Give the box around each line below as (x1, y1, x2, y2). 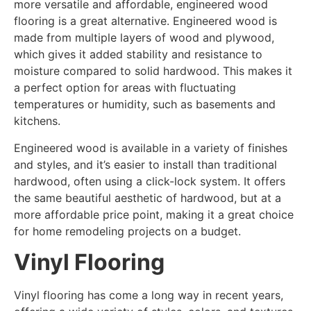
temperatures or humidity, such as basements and (14, 97, 276, 112)
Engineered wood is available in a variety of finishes (14, 140, 287, 155)
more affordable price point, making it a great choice (14, 207, 294, 221)
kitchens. (14, 114, 60, 128)
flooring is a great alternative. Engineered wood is (14, 14, 277, 28)
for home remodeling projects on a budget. (14, 224, 241, 238)
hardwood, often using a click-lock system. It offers (14, 174, 285, 188)
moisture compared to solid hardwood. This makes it (14, 64, 292, 78)
